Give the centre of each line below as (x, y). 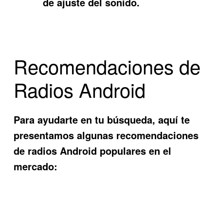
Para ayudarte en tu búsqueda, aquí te (102, 119)
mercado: (36, 166)
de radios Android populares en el (93, 150)
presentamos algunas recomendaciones (106, 135)
